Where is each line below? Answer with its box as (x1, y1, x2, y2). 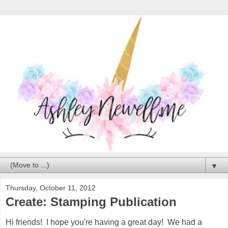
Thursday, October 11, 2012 (6, 183, 96, 192)
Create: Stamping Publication (6, 194, 177, 209)
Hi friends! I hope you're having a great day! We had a (6, 217, 202, 226)
